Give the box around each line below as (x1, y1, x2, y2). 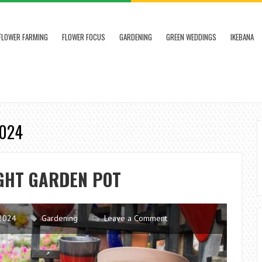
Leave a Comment (104, 213, 167, 223)
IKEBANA (230, 31, 254, 43)
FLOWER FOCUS (62, 31, 105, 43)
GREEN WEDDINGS (166, 31, 216, 43)
